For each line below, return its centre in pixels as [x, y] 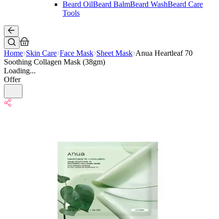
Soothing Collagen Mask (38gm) [55, 62]
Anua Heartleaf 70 [164, 53]
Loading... [20, 71]
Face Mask [77, 53]
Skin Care [41, 53]
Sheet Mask [114, 53]
